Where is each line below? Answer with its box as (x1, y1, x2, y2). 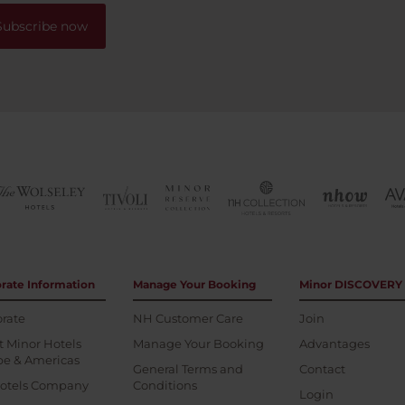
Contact (298, 362, 345, 376)
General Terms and (133, 362, 244, 376)
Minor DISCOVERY (298, 278, 402, 291)
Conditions (133, 378, 198, 392)
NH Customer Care (133, 311, 244, 325)
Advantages (298, 336, 370, 351)
